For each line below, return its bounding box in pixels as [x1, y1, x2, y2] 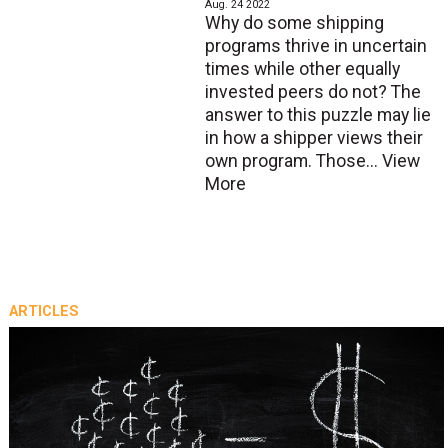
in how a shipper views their [204, 128, 423, 149]
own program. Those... [204, 151, 382, 172]
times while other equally [204, 59, 400, 80]
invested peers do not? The [204, 82, 421, 103]
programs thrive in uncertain [204, 36, 427, 57]
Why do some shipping [204, 13, 384, 34]
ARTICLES [8, 302, 79, 321]
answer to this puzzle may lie [204, 105, 431, 126]
